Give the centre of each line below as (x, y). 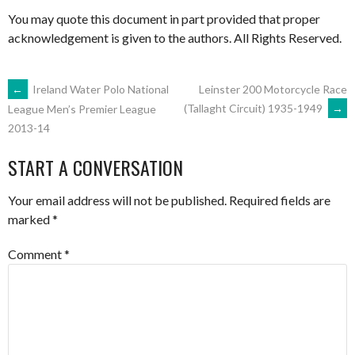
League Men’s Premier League (82, 109)
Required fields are (280, 200)
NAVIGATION (71, 142)
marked (30, 219)
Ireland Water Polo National (99, 89)
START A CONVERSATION (95, 167)
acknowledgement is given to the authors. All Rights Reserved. (175, 38)
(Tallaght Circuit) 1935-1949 (254, 108)
